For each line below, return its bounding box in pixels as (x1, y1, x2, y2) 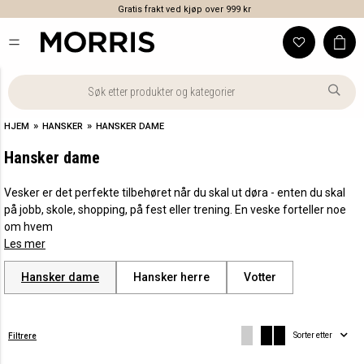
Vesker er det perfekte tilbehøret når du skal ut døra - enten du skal (4, 186, 345, 199)
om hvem (4, 220, 53, 233)
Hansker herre (133, 271, 210, 284)
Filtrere (8, 331, 37, 340)
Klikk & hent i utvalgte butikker (145, 4, 275, 15)
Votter (244, 271, 276, 284)
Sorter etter (293, 331, 332, 340)
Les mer (4, 237, 45, 250)
